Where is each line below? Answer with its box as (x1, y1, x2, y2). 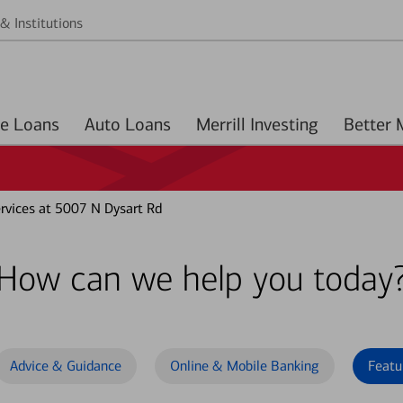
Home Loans (13, 113, 59, 135)
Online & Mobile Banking (170, 357, 319, 374)
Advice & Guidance (10, 357, 121, 374)
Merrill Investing (196, 113, 318, 135)
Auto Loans (125, 113, 171, 135)
